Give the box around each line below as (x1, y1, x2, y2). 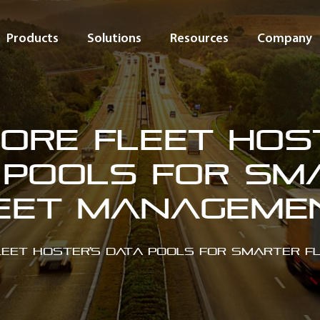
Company (257, 29, 312, 46)
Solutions (87, 29, 141, 46)
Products (6, 29, 59, 46)
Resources (170, 29, 229, 46)
